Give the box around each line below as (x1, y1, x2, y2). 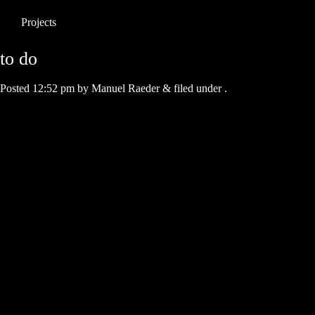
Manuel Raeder (91, 82, 160, 94)
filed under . (171, 82, 227, 94)
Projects (21, 16, 56, 28)
